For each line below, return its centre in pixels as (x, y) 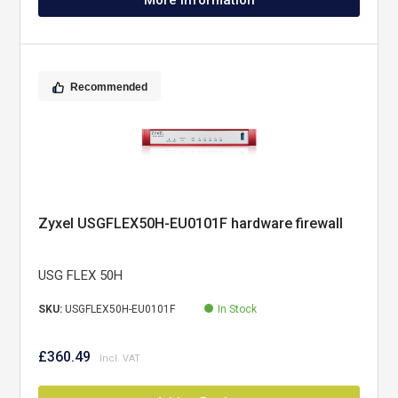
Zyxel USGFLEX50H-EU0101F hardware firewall (191, 223)
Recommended (109, 88)
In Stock (238, 309)
